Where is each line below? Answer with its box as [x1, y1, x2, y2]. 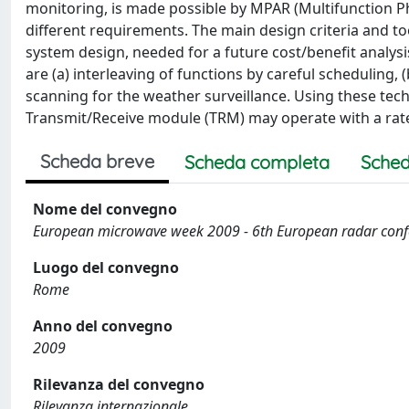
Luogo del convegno [33, 257, 179, 278]
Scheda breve [40, 150, 154, 173]
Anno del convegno [33, 316, 173, 336]
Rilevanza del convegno [33, 374, 204, 394]
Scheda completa [184, 151, 330, 173]
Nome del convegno [33, 199, 177, 219]
